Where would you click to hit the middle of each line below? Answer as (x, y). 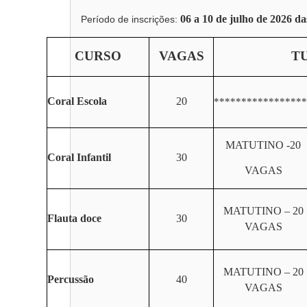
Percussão (71, 279)
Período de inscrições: (131, 19)
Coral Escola (77, 101)
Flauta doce (74, 218)
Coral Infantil (79, 157)
